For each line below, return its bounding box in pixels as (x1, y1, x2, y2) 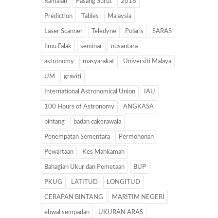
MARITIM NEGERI (112, 194, 164, 200)
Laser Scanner (44, 28, 83, 35)
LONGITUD (107, 179, 140, 185)
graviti (64, 73, 81, 80)
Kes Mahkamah (82, 148, 125, 155)
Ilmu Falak (44, 43, 72, 50)
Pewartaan (44, 148, 73, 155)
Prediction (44, 13, 73, 19)
